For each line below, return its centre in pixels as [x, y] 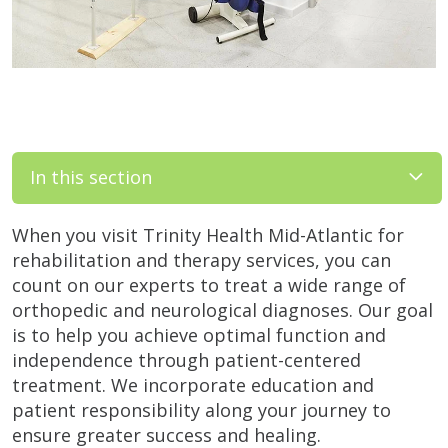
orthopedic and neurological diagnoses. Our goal [222, 309]
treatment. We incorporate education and [193, 384]
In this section [91, 177]
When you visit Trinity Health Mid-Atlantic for [208, 234]
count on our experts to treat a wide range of [209, 284]
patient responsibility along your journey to [201, 409]
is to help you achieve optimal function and [199, 334]
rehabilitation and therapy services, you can [201, 259]
